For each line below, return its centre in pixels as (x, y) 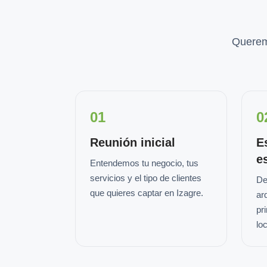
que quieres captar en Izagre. (147, 193)
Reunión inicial (133, 142)
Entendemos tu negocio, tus (144, 163)
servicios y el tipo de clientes (146, 178)
